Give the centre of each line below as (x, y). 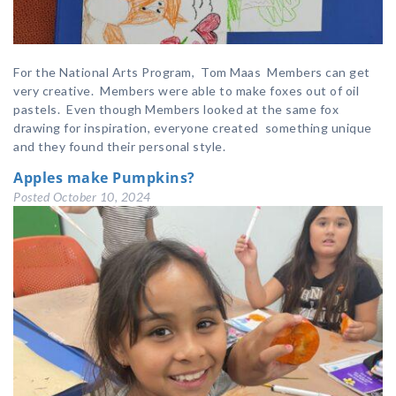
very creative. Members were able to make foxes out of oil (186, 91)
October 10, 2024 (102, 197)
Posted (33, 197)
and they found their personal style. (119, 147)
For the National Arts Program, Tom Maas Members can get (192, 72)
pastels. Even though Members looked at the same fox (176, 110)
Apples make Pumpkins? (104, 178)
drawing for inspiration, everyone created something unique (193, 128)
